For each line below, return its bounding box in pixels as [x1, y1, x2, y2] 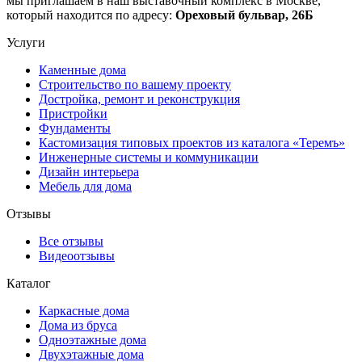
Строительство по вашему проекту [39, 77, 231, 91]
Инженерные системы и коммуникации [39, 149, 259, 164]
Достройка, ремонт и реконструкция [39, 91, 240, 106]
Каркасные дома [39, 303, 129, 318]
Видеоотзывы [39, 248, 115, 263]
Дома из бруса [39, 318, 117, 332]
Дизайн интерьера [39, 164, 139, 179]
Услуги [6, 35, 45, 49]
